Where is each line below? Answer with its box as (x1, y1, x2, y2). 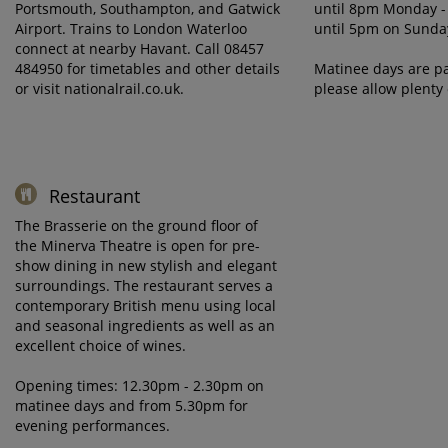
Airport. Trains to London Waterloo (15, 19, 247, 38)
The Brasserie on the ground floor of (15, 216, 258, 235)
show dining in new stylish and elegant (15, 256, 277, 275)
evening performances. (15, 416, 170, 435)
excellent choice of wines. (15, 336, 186, 355)
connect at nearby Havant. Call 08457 (15, 39, 264, 58)
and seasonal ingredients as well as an (15, 316, 275, 335)
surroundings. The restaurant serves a (15, 276, 273, 295)
